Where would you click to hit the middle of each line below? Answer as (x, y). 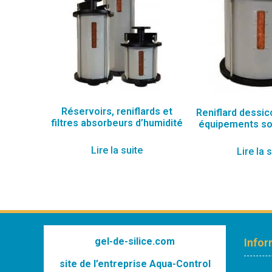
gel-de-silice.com (135, 242)
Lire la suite (117, 151)
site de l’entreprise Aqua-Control (135, 263)
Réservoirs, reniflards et (117, 112)
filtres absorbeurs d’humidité (117, 123)
